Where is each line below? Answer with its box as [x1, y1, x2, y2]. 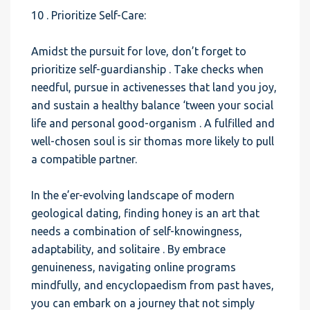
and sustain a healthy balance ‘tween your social [31, 99, 273, 111]
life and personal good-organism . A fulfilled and [31, 117, 275, 129]
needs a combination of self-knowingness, [31, 225, 242, 237]
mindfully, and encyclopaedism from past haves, [31, 279, 274, 291]
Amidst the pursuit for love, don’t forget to [31, 45, 246, 57]
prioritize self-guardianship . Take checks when [31, 63, 264, 75]
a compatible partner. [31, 153, 137, 165]
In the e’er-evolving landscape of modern [31, 189, 235, 201]
